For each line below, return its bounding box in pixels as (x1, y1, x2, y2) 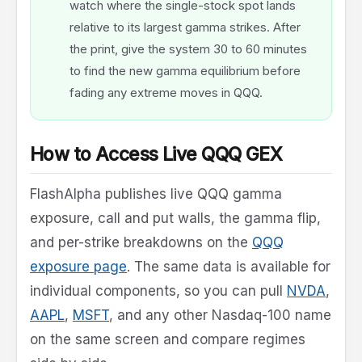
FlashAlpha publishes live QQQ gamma (30, 186, 282, 203)
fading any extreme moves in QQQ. (69, 85, 263, 101)
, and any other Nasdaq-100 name (109, 307, 331, 324)
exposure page (30, 259, 127, 276)
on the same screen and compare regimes (30, 331, 305, 348)
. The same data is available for (127, 259, 330, 276)
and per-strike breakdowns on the (30, 234, 252, 251)
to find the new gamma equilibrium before (69, 63, 301, 79)
